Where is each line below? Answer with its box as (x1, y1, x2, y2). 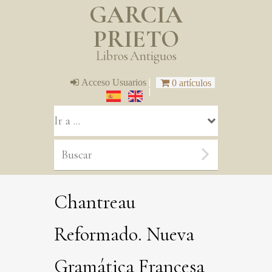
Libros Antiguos (95, 48, 177, 64)
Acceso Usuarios (81, 76, 146, 87)
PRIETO (93, 24, 179, 54)
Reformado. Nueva (54, 222, 194, 246)
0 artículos (171, 77, 211, 87)
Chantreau (54, 189, 135, 214)
